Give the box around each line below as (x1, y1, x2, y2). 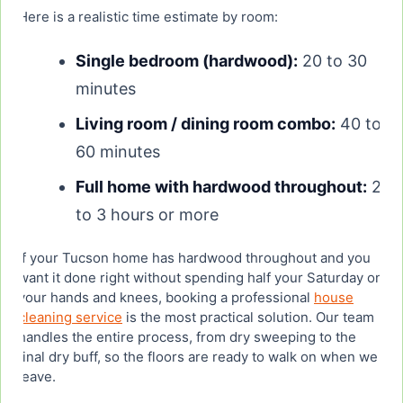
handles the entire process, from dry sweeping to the (18, 328, 356, 346)
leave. (18, 368, 56, 386)
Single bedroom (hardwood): (76, 51, 298, 71)
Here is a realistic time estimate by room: (18, 8, 278, 26)
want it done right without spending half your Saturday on (18, 269, 383, 287)
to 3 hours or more (76, 205, 219, 225)
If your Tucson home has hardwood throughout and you (18, 249, 371, 267)
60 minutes (76, 142, 160, 162)
